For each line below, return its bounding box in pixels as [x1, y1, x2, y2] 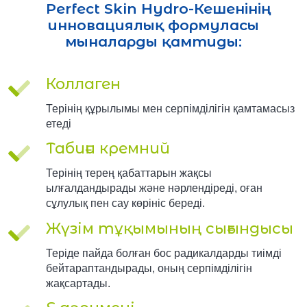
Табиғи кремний [45, 139, 170, 158]
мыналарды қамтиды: [65, 32, 242, 50]
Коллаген [45, 74, 121, 93]
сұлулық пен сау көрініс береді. [45, 197, 205, 210]
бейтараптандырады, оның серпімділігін [45, 262, 252, 274]
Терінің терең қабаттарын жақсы [45, 167, 212, 180]
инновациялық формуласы [48, 16, 259, 34]
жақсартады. [45, 277, 110, 289]
